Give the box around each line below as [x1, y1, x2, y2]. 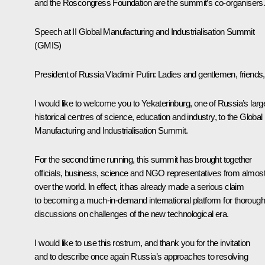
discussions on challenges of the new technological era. [34, 208, 229, 219]
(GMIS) [34, 40, 62, 50]
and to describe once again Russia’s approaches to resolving [34, 251, 248, 261]
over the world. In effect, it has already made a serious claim [34, 181, 244, 192]
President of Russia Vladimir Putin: [34, 69, 158, 79]
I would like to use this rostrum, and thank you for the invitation [34, 237, 250, 248]
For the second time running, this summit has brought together [34, 154, 252, 164]
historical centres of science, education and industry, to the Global [34, 111, 263, 122]
